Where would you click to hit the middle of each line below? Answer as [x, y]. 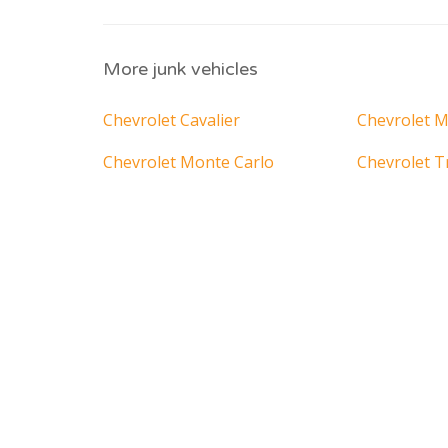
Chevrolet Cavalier [171, 120]
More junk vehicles [180, 69]
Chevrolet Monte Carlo [188, 162]
